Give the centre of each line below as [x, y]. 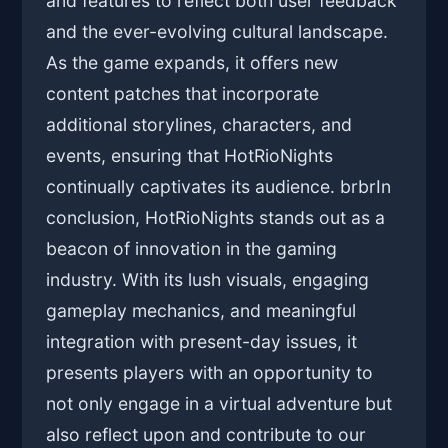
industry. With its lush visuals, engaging [208, 280]
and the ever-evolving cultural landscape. [217, 32]
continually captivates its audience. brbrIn [219, 187]
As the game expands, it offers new [192, 63]
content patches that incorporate [183, 94]
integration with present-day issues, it [202, 342]
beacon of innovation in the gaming [192, 249]
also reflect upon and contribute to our [206, 435]
